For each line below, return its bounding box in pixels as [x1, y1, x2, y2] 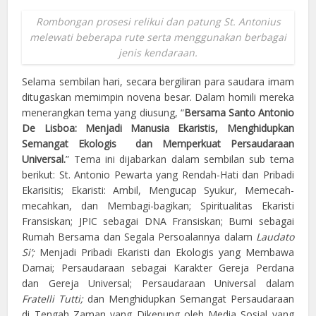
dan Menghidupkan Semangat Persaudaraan [87, 291, 294, 305]
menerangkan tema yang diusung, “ [22, 105, 184, 119]
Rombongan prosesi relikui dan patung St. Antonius [35, 14, 281, 28]
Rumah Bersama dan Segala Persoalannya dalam [22, 229, 256, 243]
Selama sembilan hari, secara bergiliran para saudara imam [22, 74, 294, 88]
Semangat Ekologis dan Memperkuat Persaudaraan [22, 136, 294, 150]
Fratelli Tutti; [22, 291, 88, 305]
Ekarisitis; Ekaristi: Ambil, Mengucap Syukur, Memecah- [22, 183, 294, 197]
